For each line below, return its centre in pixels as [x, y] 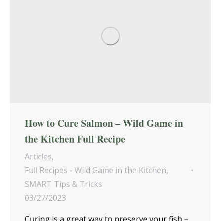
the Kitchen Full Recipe [75, 139]
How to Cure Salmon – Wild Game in [104, 123]
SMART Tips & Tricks [63, 184]
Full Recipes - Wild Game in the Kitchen [95, 170]
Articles [38, 157]
